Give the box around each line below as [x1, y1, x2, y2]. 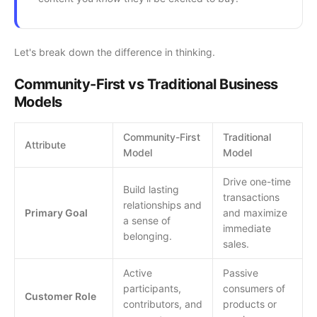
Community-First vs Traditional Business [14, 76, 278, 93]
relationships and [123, 199, 202, 211]
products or [223, 298, 277, 310]
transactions [223, 191, 279, 203]
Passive [223, 267, 258, 279]
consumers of [223, 282, 285, 294]
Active [123, 267, 152, 279]
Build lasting [123, 183, 179, 195]
